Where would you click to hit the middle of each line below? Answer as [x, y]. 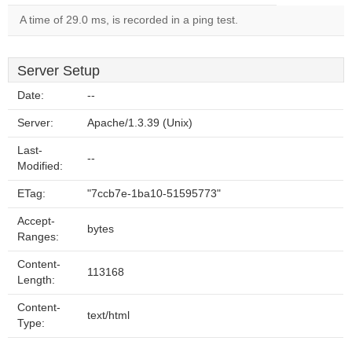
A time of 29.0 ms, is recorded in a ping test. [129, 20]
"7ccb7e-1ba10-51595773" [154, 194]
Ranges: [38, 237]
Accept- [36, 221]
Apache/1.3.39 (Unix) [140, 123]
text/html [108, 315]
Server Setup [59, 71]
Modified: [40, 166]
